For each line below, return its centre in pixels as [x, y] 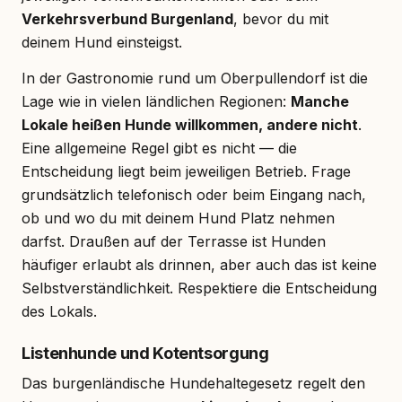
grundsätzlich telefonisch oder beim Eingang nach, [194, 194]
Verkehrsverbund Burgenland [127, 18]
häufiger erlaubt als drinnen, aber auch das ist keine [199, 264]
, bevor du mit [281, 18]
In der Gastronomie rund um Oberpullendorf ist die [195, 78]
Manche [320, 101]
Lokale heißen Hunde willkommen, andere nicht [190, 124]
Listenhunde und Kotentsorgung [145, 353]
